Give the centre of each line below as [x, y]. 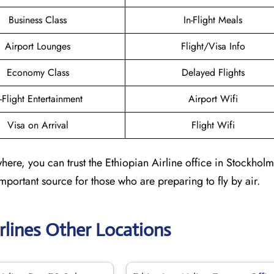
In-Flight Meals [213, 20]
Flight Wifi [213, 125]
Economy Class [38, 72]
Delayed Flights [213, 72]
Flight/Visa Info [213, 46]
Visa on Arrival [38, 125]
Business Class [38, 20]
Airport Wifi [213, 98]
